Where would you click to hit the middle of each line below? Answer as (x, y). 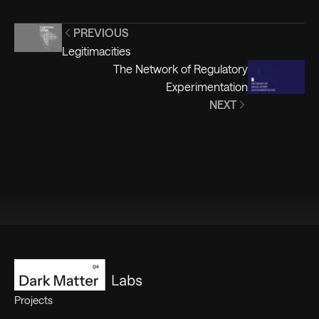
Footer (31, 233)
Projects (33, 299)
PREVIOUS (101, 33)
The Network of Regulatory (181, 69)
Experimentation (207, 87)
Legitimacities (96, 51)
